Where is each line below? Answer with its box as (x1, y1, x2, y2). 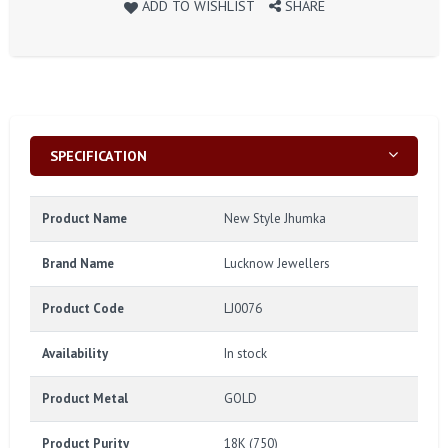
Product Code (42, 300, 124, 318)
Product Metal (42, 390, 128, 408)
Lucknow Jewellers (224, 255, 330, 273)
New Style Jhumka (224, 210, 326, 228)
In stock (224, 345, 267, 363)
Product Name (42, 210, 127, 228)
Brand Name (42, 255, 114, 273)
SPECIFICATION (50, 146, 147, 166)
